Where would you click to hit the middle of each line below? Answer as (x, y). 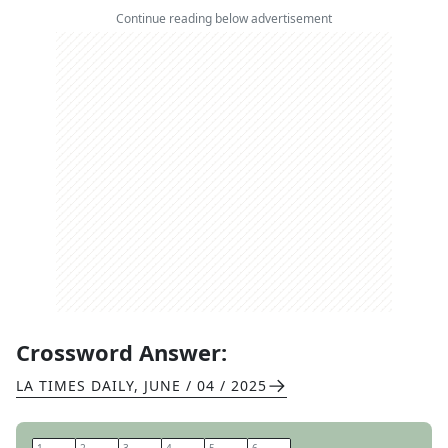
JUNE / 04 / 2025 (205, 385)
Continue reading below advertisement (224, 18)
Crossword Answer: (121, 352)
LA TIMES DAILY (75, 385)
